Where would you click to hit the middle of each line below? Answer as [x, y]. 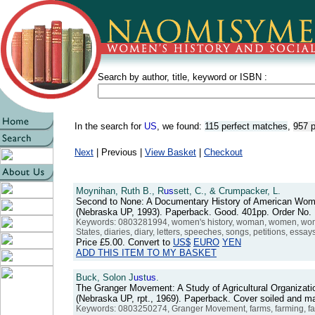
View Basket [171, 152]
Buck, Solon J [105, 277]
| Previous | [119, 152]
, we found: [181, 126]
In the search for [109, 126]
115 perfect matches [246, 126]
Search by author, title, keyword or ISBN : [182, 77]
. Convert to [148, 242]
